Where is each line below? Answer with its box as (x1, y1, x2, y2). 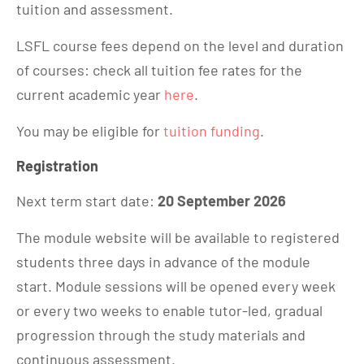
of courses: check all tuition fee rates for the (16, 61, 302, 79)
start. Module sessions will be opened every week (16, 277, 336, 295)
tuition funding (163, 122, 260, 140)
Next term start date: (16, 192, 158, 210)
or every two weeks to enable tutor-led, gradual (16, 301, 323, 319)
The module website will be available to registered (16, 228, 340, 246)
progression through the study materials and (16, 326, 305, 344)
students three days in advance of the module (16, 253, 310, 271)
